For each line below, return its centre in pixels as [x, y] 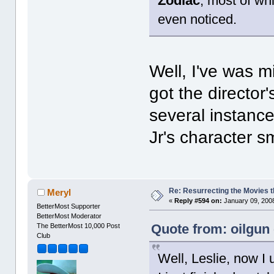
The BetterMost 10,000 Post [79, 225]
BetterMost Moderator [69, 216]
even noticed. [198, 19]
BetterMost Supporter [69, 206]
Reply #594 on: [198, 200]
